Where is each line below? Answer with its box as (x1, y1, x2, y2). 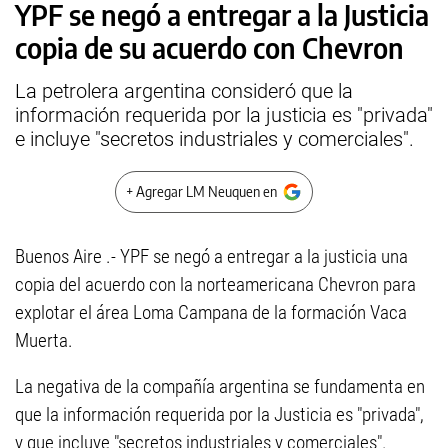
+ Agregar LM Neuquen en (126, 183, 277, 200)
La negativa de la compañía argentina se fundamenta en (15, 375, 425, 398)
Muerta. (15, 329, 73, 352)
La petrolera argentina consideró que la (15, 79, 353, 103)
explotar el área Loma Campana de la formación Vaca (15, 301, 407, 324)
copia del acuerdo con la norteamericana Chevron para (15, 273, 416, 296)
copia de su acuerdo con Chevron (15, 30, 404, 65)
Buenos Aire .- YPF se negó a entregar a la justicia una (15, 245, 408, 268)
